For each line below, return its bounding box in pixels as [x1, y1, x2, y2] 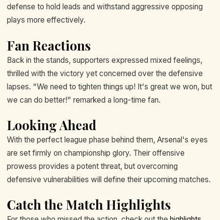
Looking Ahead [7, 116, 96, 134]
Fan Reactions [7, 36, 91, 54]
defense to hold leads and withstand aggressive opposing [7, 2, 203, 12]
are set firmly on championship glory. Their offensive [7, 148, 185, 158]
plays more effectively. [7, 15, 85, 25]
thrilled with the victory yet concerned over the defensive [7, 68, 203, 78]
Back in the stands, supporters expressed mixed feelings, [7, 55, 202, 65]
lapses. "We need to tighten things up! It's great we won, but [7, 82, 212, 91]
